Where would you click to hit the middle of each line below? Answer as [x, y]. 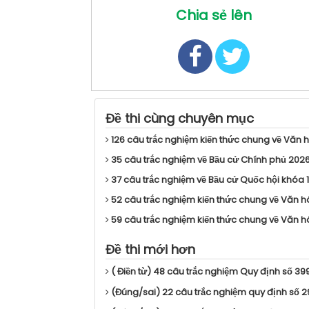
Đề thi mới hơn [150, 250]
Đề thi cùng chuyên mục [180, 119]
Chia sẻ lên [213, 16]
